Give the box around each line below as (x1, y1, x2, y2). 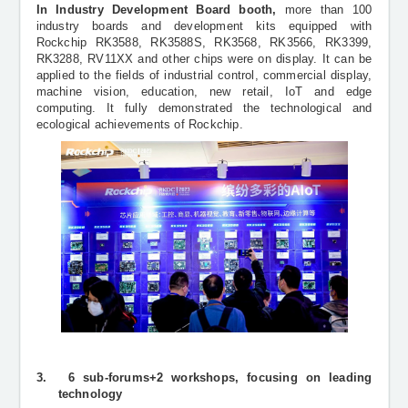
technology (57, 388, 123, 402)
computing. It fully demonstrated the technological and (36, 101, 372, 115)
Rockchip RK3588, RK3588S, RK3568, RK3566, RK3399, (36, 36, 372, 49)
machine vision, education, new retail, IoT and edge (36, 85, 372, 98)
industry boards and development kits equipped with (36, 19, 372, 33)
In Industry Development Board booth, (36, 3, 285, 16)
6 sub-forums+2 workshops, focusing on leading (67, 372, 372, 385)
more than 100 (284, 3, 372, 16)
